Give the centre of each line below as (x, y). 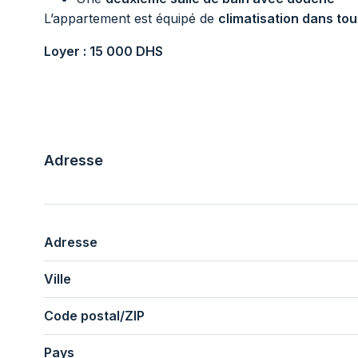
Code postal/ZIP (94, 315)
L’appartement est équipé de (131, 18)
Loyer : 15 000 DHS (103, 51)
